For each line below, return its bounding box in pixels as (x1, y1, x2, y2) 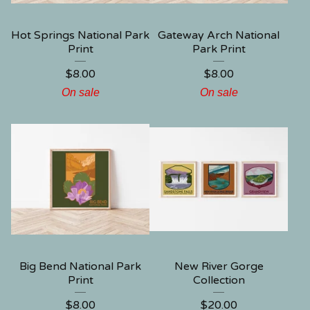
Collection (192, 273, 245, 287)
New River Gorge (174, 259, 264, 273)
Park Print (192, 42, 246, 56)
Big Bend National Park (19, 259, 141, 273)
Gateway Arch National (158, 28, 280, 42)
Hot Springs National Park (11, 28, 149, 42)
